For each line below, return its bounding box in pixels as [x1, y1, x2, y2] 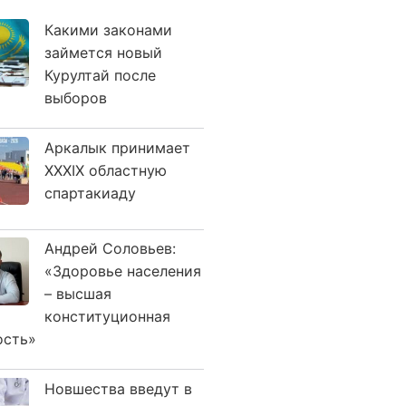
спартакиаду [44, 183, 136, 202]
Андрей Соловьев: [44, 239, 176, 257]
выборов [44, 89, 107, 107]
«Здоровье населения [44, 262, 201, 280]
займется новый [44, 43, 162, 62]
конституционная [44, 307, 170, 325]
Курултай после [44, 66, 156, 84]
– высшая [44, 285, 111, 303]
